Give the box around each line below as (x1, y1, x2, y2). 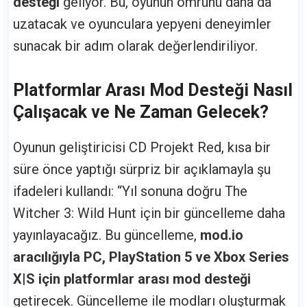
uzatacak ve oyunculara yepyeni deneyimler (13, 16, 271, 33)
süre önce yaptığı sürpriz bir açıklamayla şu (13, 160, 271, 177)
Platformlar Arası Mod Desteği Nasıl (13, 79, 293, 100)
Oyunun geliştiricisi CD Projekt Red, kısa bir (13, 138, 271, 156)
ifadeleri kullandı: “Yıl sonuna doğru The (13, 182, 247, 199)
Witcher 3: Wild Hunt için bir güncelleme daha (13, 204, 285, 221)
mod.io (200, 226, 243, 243)
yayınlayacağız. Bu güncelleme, (13, 226, 200, 243)
